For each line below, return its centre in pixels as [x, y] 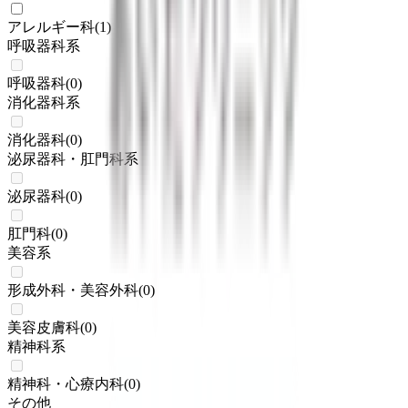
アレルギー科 [51, 26]
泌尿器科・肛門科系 [73, 158]
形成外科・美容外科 [73, 290]
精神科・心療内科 [66, 383]
